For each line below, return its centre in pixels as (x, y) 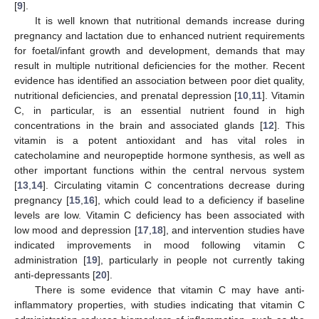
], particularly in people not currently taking (201, 260)
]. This (289, 125)
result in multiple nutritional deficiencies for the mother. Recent (159, 65)
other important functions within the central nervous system (159, 170)
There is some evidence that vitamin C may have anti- (169, 289)
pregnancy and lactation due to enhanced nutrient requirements (159, 35)
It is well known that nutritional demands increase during (169, 20)
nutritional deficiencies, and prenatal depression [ (126, 95)
